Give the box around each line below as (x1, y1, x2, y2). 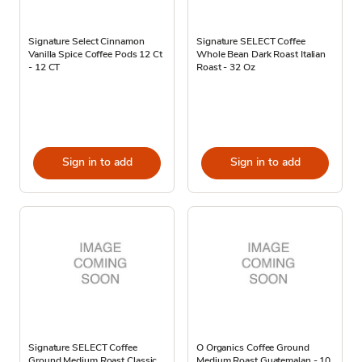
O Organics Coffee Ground (196, 340, 309, 354)
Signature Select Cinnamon (28, 34, 145, 48)
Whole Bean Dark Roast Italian (196, 47, 326, 61)
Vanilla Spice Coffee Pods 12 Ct (28, 47, 162, 61)
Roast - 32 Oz (196, 60, 255, 74)
